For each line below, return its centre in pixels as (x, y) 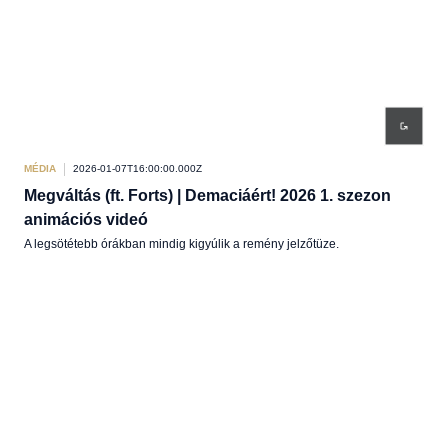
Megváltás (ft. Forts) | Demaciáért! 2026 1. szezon (207, 195)
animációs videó (86, 219)
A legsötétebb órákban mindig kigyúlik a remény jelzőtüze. (181, 244)
